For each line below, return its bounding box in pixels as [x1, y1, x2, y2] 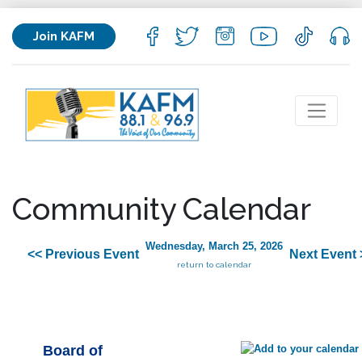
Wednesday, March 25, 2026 [145, 240, 283, 253]
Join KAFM [33, 28, 95, 44]
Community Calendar [12, 191, 311, 227]
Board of [43, 343, 103, 360]
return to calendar [177, 260, 251, 270]
